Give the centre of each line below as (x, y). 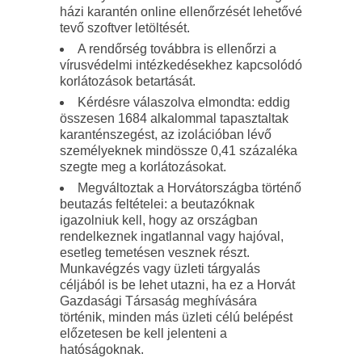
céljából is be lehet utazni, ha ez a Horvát (177, 285)
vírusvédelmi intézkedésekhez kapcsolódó (181, 65)
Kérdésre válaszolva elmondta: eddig (184, 102)
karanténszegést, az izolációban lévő (166, 135)
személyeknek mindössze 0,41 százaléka (179, 151)
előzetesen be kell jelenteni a (143, 333)
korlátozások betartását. (128, 81)
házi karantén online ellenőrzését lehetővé (181, 12)
